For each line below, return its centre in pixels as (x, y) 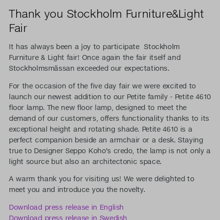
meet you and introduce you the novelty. (77, 190)
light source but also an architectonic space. (85, 161)
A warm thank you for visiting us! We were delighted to (101, 179)
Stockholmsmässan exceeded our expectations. (89, 69)
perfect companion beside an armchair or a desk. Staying (106, 140)
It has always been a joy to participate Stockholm (94, 47)
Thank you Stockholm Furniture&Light (106, 13)
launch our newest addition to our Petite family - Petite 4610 (110, 96)
